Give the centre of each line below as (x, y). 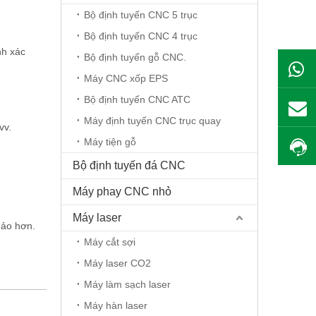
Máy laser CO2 (117, 263)
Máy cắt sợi (110, 242)
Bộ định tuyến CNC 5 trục (141, 15)
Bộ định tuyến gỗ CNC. (135, 57)
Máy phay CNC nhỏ (122, 192)
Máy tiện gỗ (110, 142)
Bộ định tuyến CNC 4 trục (141, 36)
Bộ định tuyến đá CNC (129, 165)
